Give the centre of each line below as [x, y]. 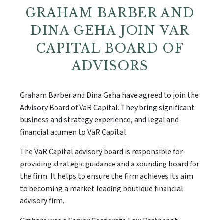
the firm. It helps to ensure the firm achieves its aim [106, 176]
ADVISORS [110, 66]
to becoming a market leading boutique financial [101, 188]
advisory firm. [42, 201]
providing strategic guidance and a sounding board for [110, 164]
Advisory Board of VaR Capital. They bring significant [107, 107]
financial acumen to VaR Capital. [74, 132]
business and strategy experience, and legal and [99, 120]
